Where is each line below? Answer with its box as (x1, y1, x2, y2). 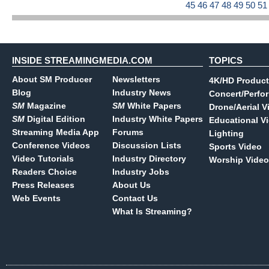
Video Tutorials (12, 154, 74, 163)
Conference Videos (12, 141, 90, 150)
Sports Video (209, 142, 262, 151)
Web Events (12, 193, 61, 203)
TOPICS (209, 55, 243, 65)
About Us (112, 180, 151, 190)
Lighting (209, 128, 244, 138)
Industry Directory (112, 154, 186, 163)
